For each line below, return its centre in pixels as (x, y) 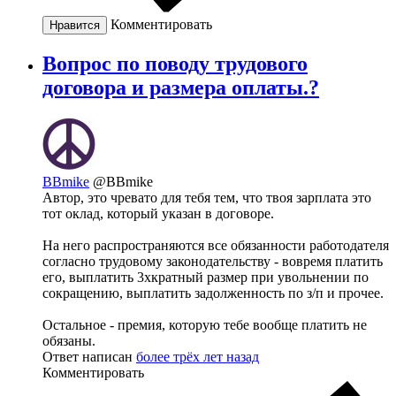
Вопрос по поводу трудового (175, 64)
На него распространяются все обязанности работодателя (216, 246)
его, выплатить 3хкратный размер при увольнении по (206, 278)
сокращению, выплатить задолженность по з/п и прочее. (213, 293)
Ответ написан (89, 357)
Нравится (75, 26)
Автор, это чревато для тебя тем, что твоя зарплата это (207, 198)
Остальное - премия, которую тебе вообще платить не (205, 325)
